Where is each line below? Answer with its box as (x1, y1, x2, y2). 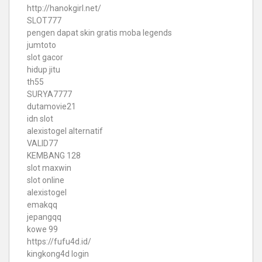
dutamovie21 (27, 102, 76, 112)
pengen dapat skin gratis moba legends (27, 28, 172, 38)
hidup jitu (27, 65, 60, 75)
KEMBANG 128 (27, 151, 81, 161)
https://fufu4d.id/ (27, 237, 91, 247)
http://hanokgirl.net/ (27, 4, 101, 13)
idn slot (27, 114, 53, 124)
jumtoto (27, 40, 56, 50)
